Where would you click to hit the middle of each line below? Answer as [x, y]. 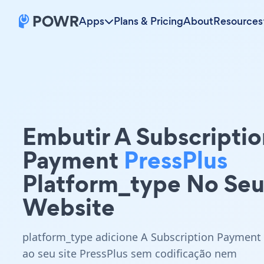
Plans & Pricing [148, 21]
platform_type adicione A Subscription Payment [142, 237]
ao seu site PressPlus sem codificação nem [130, 253]
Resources [238, 21]
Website [69, 207]
